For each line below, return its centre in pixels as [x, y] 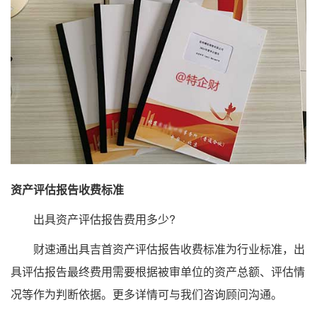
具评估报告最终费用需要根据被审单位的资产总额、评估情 [158, 272]
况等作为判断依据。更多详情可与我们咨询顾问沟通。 [146, 294]
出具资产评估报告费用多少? [93, 219]
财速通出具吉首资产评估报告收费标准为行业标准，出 [158, 249]
